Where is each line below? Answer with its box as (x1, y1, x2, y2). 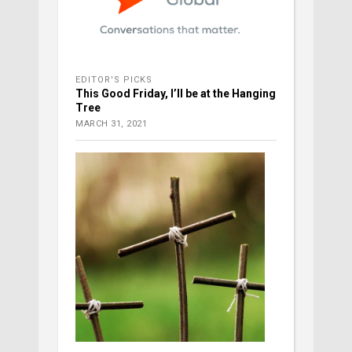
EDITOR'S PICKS (75, 75, 152, 86)
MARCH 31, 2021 (75, 119, 147, 130)
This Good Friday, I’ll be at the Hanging (75, 87, 276, 101)
